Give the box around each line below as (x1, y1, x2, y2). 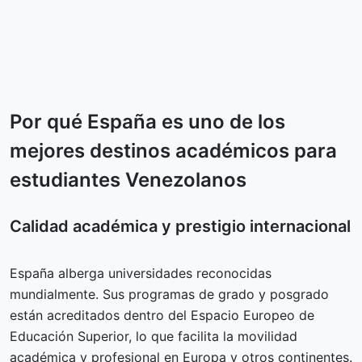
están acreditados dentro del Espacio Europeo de (10, 307, 314, 323)
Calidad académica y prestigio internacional (10, 217, 351, 236)
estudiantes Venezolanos (10, 168, 246, 192)
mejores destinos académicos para (10, 139, 337, 162)
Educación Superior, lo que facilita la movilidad (10, 328, 297, 344)
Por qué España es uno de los (10, 110, 285, 133)
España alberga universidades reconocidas (10, 265, 271, 281)
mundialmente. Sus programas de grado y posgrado (10, 286, 329, 302)
